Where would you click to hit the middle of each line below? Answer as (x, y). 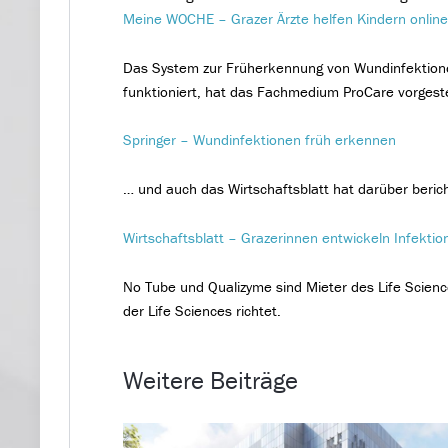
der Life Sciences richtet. (202, 311)
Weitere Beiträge (211, 381)
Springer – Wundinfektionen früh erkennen (260, 140)
